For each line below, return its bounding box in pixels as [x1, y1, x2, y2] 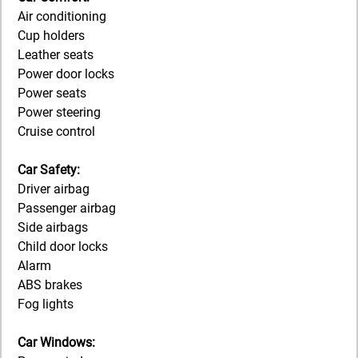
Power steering [18, 105, 101, 121]
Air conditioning [18, 9, 106, 25]
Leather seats [18, 47, 93, 63]
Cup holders [18, 28, 85, 44]
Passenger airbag [18, 201, 116, 217]
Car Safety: [18, 162, 80, 178]
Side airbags [18, 220, 88, 236]
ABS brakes [18, 277, 82, 293]
